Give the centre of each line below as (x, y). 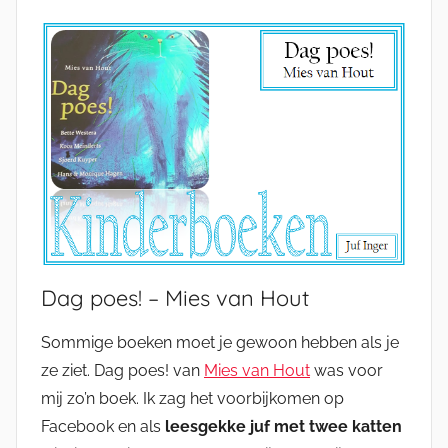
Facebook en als (103, 426)
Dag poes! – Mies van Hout (175, 297)
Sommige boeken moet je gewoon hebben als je (220, 342)
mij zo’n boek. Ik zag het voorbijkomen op (192, 398)
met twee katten (338, 426)
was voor (346, 370)
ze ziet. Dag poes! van (122, 370)
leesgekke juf (217, 426)
